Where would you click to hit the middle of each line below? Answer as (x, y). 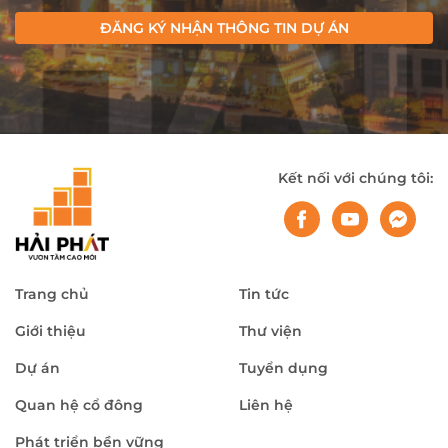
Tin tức (264, 293)
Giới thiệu (50, 330)
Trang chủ (52, 293)
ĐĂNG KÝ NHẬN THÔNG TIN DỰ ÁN (224, 28)
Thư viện (270, 330)
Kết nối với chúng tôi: (355, 178)
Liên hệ (266, 404)
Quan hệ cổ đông (79, 404)
